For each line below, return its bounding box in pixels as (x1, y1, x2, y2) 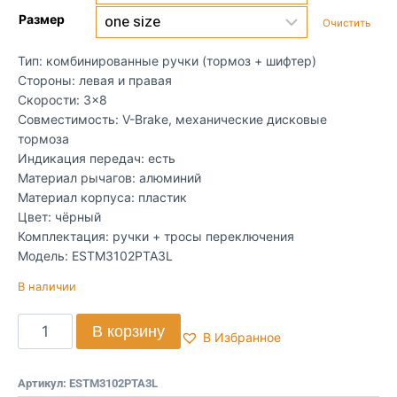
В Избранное (202, 330, 281, 346)
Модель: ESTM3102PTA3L (18, 248, 173, 263)
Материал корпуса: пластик (18, 190, 187, 205)
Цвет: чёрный (18, 209, 101, 224)
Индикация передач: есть (18, 151, 175, 166)
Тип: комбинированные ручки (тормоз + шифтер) (18, 53, 316, 68)
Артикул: (18, 376, 69, 390)
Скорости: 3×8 (18, 92, 107, 107)
